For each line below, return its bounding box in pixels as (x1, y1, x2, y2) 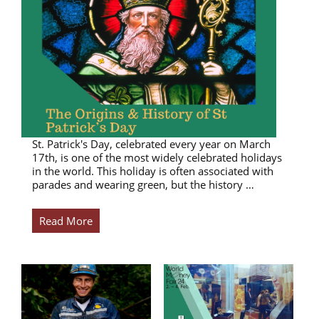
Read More (39, 214, 93, 229)
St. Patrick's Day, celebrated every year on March (32, 137, 271, 152)
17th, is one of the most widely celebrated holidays (32, 150, 282, 165)
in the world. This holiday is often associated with (32, 164, 273, 179)
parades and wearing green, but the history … (32, 177, 254, 192)
